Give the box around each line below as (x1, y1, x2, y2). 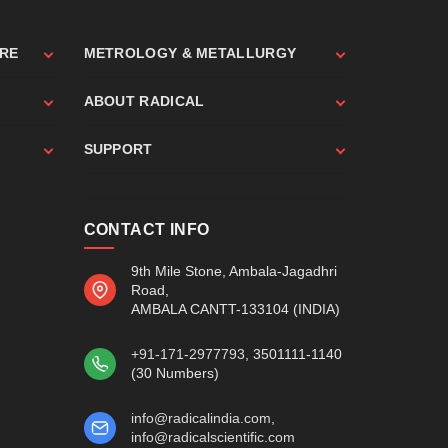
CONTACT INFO (83, 220, 210, 238)
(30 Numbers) (130, 364, 219, 381)
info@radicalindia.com (130, 409, 271, 426)
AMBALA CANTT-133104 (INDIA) (130, 300, 340, 317)
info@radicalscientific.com (130, 428, 295, 445)
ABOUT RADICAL (83, 92, 205, 109)
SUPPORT (83, 140, 153, 157)
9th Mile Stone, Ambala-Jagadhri (130, 262, 337, 279)
